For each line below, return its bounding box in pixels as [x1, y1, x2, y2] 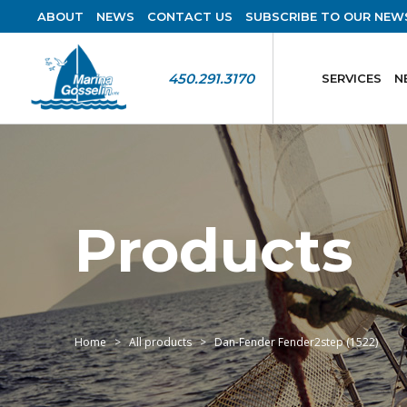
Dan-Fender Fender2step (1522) [214, 334, 378, 350]
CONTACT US [146, 9, 233, 24]
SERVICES [321, 71, 382, 85]
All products [129, 334, 192, 350]
